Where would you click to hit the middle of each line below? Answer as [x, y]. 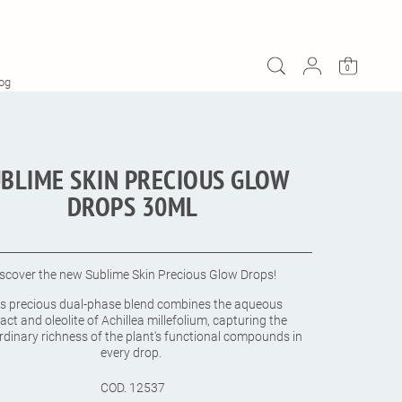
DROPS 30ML [132, 206]
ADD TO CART [203, 48]
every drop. [133, 353]
